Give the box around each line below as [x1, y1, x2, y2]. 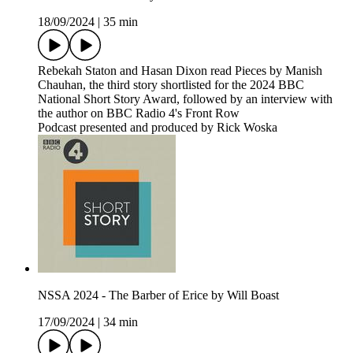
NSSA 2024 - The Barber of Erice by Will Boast [38, 288, 279, 302]
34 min [103, 314, 138, 329]
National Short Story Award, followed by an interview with [38, 91, 333, 106]
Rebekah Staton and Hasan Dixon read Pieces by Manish [38, 63, 322, 77]
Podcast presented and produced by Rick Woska [38, 120, 277, 134]
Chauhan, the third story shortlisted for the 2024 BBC [38, 77, 304, 91]
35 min [103, 14, 138, 28]
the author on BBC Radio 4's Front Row [38, 106, 240, 120]
